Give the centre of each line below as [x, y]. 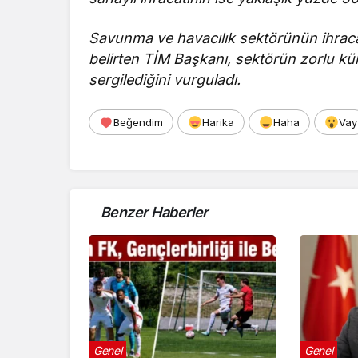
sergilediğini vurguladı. [165, 79]
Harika [218, 122]
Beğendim [138, 122]
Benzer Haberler [154, 212]
